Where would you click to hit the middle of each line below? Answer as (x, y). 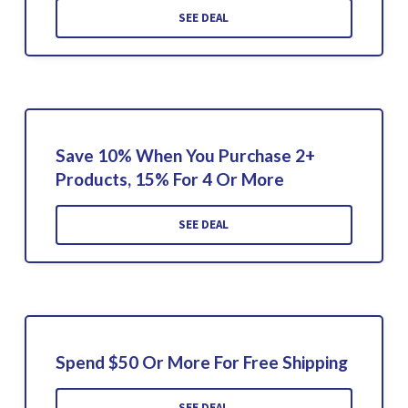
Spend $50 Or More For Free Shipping (201, 362)
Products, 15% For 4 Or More (169, 178)
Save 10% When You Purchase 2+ (185, 155)
